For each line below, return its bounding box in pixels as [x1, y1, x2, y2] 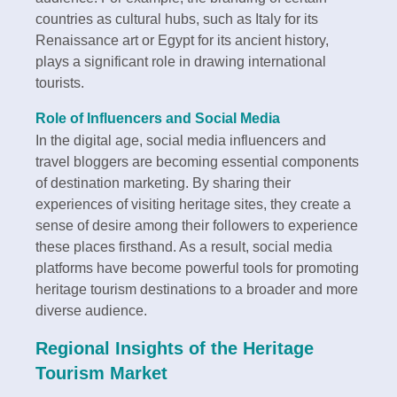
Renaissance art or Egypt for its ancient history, [35, 32, 329, 48]
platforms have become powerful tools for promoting [35, 260, 359, 276]
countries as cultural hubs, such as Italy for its [35, 11, 318, 27]
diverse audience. [35, 302, 147, 318]
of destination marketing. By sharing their [35, 175, 291, 191]
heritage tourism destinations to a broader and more [35, 281, 358, 297]
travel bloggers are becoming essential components [35, 153, 359, 169]
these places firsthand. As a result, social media [35, 238, 332, 254]
